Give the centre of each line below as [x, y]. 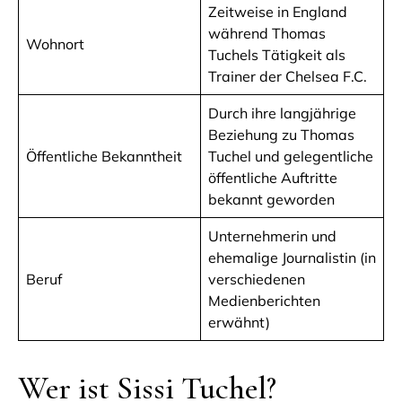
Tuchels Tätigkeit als [277, 54]
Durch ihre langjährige [282, 113]
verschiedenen [257, 279]
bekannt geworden [271, 199]
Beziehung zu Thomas [281, 134]
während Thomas [267, 33]
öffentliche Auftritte [273, 177]
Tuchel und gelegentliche [291, 156]
